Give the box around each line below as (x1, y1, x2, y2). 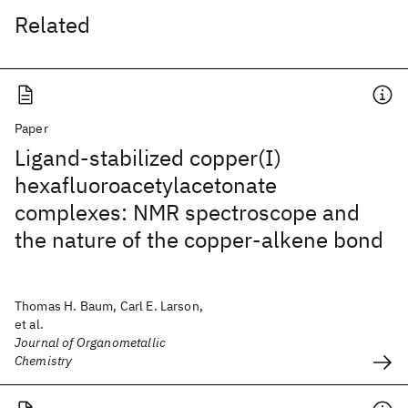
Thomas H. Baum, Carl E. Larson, (15, 298, 203, 314)
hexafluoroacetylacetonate (15, 170, 277, 199)
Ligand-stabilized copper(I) (15, 143, 281, 172)
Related (15, 10, 90, 39)
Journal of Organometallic (15, 334, 167, 351)
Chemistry (15, 352, 73, 369)
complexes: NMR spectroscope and (15, 198, 360, 227)
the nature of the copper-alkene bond (15, 225, 383, 254)
